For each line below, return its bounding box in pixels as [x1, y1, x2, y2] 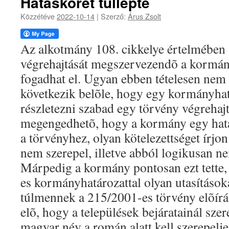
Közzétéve [20, 11, 57, 21]
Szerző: [101, 11, 126, 21]
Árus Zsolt [128, 11, 161, 21]
